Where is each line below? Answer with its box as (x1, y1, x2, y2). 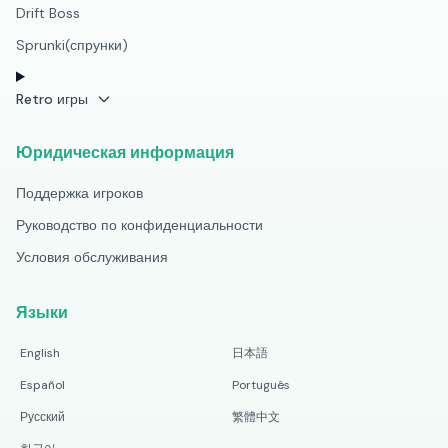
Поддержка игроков (16, 184, 143, 202)
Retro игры (16, 90, 88, 108)
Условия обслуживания (16, 248, 168, 266)
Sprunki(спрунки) (16, 36, 128, 54)
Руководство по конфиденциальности (16, 216, 263, 234)
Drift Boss (16, 4, 80, 22)
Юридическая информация (16, 142, 234, 163)
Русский (20, 409, 65, 425)
